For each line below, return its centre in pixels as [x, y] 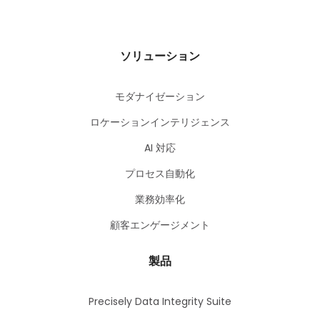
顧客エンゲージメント [160, 225]
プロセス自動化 [160, 174]
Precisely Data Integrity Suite [160, 302]
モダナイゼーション [160, 97]
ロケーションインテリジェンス [160, 122]
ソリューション [160, 56]
